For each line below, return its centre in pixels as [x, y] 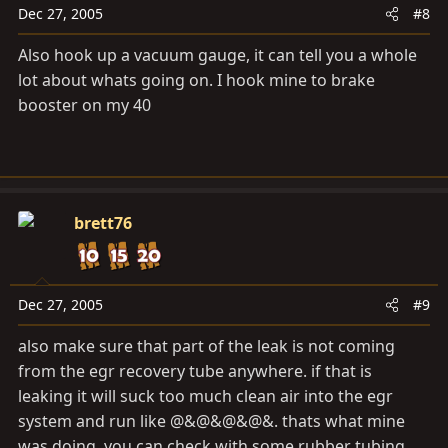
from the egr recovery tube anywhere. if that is [195, 371]
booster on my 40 [84, 105]
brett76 [103, 223]
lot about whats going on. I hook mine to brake [196, 80]
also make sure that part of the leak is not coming [206, 346]
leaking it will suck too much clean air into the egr [205, 396]
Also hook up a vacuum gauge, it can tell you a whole [217, 55]
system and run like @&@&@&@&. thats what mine [211, 421]
